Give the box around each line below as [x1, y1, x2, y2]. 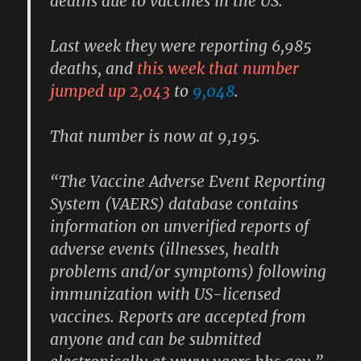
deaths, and [50, 58, 138, 78]
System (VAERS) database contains [50, 193, 299, 214]
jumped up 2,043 [50, 81, 175, 101]
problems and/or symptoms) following [50, 261, 327, 281]
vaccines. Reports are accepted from [50, 306, 307, 326]
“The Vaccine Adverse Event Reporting [50, 171, 326, 191]
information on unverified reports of [50, 216, 309, 236]
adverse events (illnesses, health [50, 239, 280, 259]
